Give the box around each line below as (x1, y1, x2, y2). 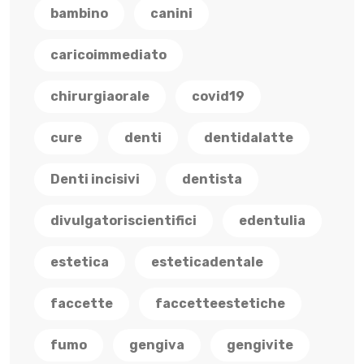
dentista (182, 171, 242, 187)
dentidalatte (204, 129, 293, 145)
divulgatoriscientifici (50, 212, 197, 228)
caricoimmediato (50, 46, 167, 63)
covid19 (192, 88, 245, 104)
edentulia (239, 212, 305, 228)
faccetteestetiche (155, 295, 285, 311)
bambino (50, 5, 108, 21)
